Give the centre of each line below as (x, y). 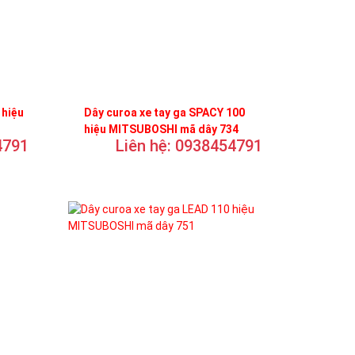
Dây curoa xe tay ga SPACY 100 (164, 112)
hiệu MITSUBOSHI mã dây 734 (161, 129)
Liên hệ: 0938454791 (189, 145)
